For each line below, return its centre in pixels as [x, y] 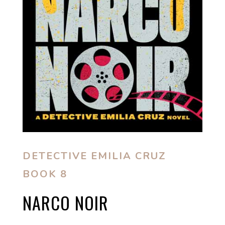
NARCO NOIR [65, 203]
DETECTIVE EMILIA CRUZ [94, 156]
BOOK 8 [45, 174]
